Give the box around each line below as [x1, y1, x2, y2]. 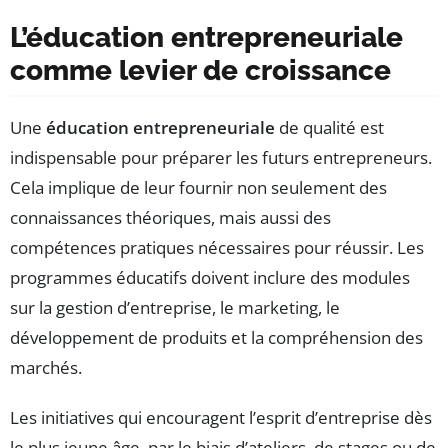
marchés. [10, 356, 82, 380]
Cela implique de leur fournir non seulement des [10, 176, 387, 200]
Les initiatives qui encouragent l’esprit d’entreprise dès [10, 406, 432, 430]
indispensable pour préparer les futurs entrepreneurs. [10, 146, 432, 170]
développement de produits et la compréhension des [10, 326, 423, 350]
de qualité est [275, 116, 384, 140]
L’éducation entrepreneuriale [10, 21, 403, 55]
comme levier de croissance [10, 54, 391, 88]
